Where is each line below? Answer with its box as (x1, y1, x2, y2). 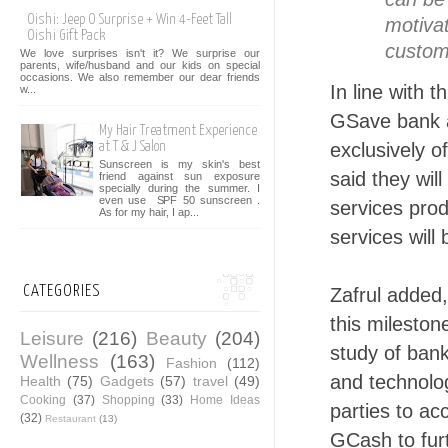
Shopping (101, 392, 155, 407)
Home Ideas (190, 392, 261, 407)
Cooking (20, 392, 66, 407)
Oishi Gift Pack (27, 28, 105, 44)
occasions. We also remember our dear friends (20, 71, 260, 84)
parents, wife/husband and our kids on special (20, 59, 260, 72)
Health (20, 372, 61, 389)
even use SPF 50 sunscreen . (99, 194, 260, 207)
